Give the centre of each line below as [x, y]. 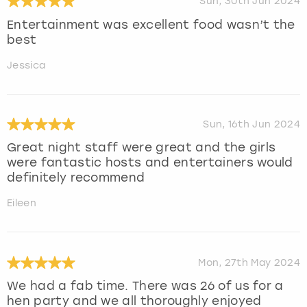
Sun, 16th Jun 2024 [251, 124]
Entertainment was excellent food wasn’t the [151, 24]
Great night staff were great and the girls [142, 148]
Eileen [22, 204]
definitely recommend [76, 178]
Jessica [26, 65]
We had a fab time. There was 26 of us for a [145, 286]
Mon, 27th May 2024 [249, 262]
